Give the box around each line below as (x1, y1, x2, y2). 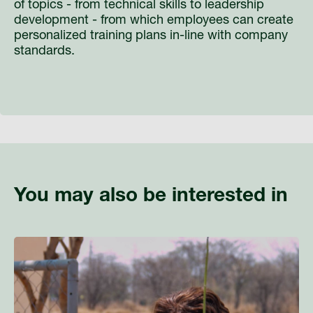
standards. (14, 45, 75, 58)
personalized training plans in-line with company (14, 29, 288, 43)
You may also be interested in (14, 187, 288, 207)
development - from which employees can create (14, 14, 293, 27)
